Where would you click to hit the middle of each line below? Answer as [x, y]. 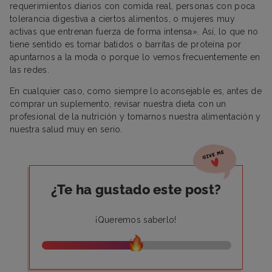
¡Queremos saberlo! [136, 219]
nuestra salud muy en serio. [68, 129]
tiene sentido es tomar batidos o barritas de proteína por [126, 44]
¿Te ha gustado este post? [136, 189]
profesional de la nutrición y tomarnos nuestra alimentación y [135, 116]
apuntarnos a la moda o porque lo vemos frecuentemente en [135, 57]
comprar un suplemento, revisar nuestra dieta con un [118, 104]
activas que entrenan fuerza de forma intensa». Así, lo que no [134, 31]
